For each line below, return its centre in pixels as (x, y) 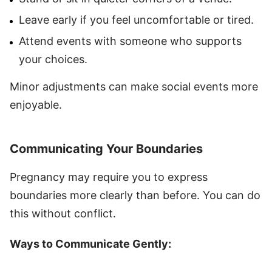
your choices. (53, 59)
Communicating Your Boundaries (106, 148)
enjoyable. (36, 104)
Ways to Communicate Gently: (90, 243)
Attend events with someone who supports (130, 41)
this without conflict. (63, 213)
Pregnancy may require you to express (109, 177)
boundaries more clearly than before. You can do (135, 195)
